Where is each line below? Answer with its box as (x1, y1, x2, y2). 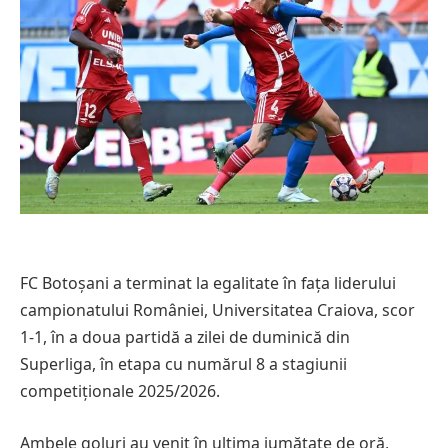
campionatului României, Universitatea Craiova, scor (20, 299, 415, 322)
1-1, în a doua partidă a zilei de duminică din (20, 326, 350, 349)
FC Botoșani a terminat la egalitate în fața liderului (20, 272, 396, 295)
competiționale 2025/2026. (20, 380, 220, 403)
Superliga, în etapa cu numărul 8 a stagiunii (20, 353, 347, 376)
